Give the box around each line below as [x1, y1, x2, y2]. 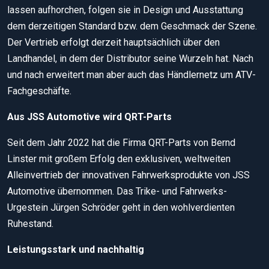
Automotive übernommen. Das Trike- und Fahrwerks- [7, 185, 227, 197]
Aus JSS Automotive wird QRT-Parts [7, 110, 172, 122]
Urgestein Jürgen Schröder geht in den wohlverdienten [7, 201, 235, 213]
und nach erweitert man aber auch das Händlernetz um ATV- [7, 68, 256, 80]
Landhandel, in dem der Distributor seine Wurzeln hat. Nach [7, 52, 253, 64]
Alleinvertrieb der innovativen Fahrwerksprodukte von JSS [7, 169, 250, 181]
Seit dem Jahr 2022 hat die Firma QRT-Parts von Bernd [7, 136, 235, 148]
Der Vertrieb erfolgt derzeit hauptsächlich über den [7, 36, 220, 48]
